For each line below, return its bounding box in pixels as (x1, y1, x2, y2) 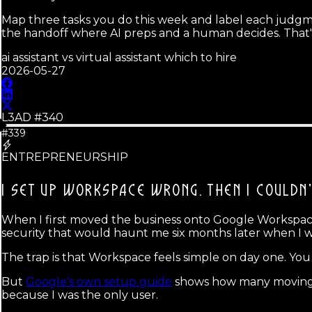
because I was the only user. (1, 288, 158, 302)
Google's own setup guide (26, 274, 172, 288)
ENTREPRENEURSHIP (1, 150, 128, 164)
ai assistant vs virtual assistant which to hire (1, 50, 237, 64)
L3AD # (1, 110, 42, 124)
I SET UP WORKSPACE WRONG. (1, 182, 203, 199)
